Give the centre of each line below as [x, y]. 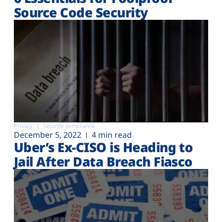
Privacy [23, 125]
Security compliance [69, 125]
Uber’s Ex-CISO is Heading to [104, 147]
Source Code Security [81, 13]
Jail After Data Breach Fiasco [103, 161]
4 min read [112, 135]
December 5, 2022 [48, 135]
